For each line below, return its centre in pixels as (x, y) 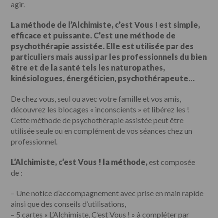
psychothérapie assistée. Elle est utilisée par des (102, 46)
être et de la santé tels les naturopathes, (88, 67)
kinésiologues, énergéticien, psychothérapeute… (103, 78)
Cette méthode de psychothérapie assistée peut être (97, 120)
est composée (172, 162)
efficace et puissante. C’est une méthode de (93, 35)
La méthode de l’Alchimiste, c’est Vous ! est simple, (106, 24)
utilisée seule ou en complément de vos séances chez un (102, 130)
